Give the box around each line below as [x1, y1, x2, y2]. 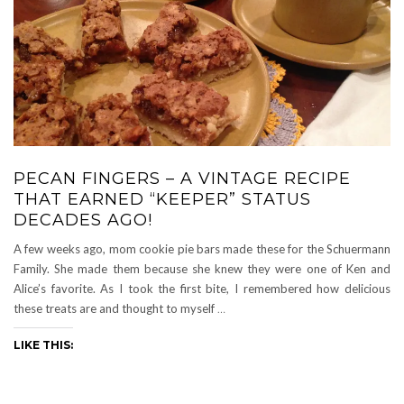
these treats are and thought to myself [14, 300, 217, 316]
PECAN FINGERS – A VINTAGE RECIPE [14, 168, 351, 188]
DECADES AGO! [14, 209, 152, 230]
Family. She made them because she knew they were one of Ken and [14, 261, 390, 276]
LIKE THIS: [14, 337, 73, 352]
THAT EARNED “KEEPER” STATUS [14, 188, 311, 209]
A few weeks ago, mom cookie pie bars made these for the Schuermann [14, 241, 390, 256]
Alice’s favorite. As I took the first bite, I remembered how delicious [14, 280, 390, 296]
